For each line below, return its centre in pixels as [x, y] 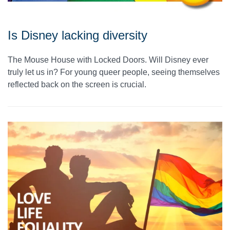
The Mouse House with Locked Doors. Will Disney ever [108, 60]
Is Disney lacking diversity [78, 35]
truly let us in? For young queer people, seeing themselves [114, 72]
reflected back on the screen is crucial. [77, 85]
